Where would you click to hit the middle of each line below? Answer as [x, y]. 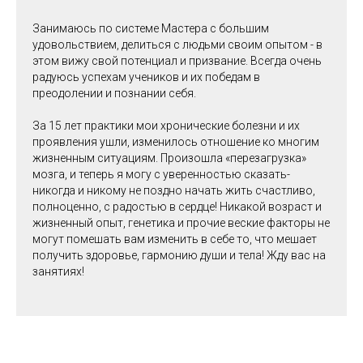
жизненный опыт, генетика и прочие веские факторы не [181, 223]
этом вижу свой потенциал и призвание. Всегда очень [177, 61]
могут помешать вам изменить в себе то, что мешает [175, 239]
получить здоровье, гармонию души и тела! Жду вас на [179, 255]
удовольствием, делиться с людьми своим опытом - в [177, 45]
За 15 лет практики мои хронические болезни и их [166, 126]
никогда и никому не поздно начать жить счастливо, [174, 190]
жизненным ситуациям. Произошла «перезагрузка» [169, 158]
